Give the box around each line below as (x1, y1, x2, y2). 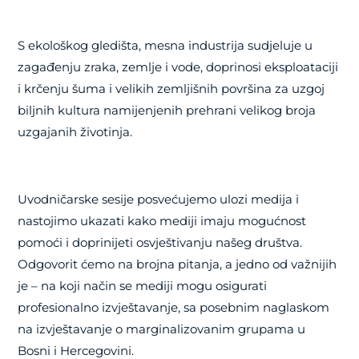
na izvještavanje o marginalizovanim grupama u (18, 321, 306, 337)
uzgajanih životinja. (18, 124, 133, 140)
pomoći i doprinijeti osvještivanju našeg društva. (18, 235, 303, 251)
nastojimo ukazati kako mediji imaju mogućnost (18, 213, 307, 229)
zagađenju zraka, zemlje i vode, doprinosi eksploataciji (18, 59, 339, 75)
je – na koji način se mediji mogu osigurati (18, 278, 268, 294)
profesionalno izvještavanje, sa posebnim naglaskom (18, 300, 330, 316)
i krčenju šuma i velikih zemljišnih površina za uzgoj (18, 81, 325, 97)
